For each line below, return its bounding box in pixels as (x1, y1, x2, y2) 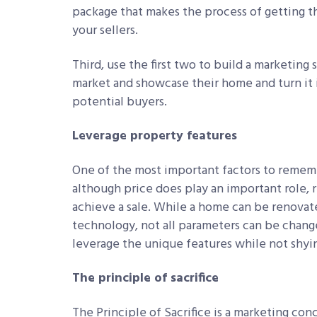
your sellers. (72, 21, 141, 42)
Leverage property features (72, 126, 241, 147)
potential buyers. (72, 91, 170, 113)
